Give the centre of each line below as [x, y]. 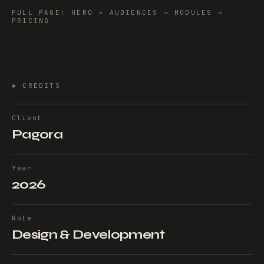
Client [27, 118]
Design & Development [88, 235]
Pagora [37, 134]
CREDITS [42, 85]
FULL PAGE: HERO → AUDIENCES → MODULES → [118, 12]
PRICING [31, 21]
